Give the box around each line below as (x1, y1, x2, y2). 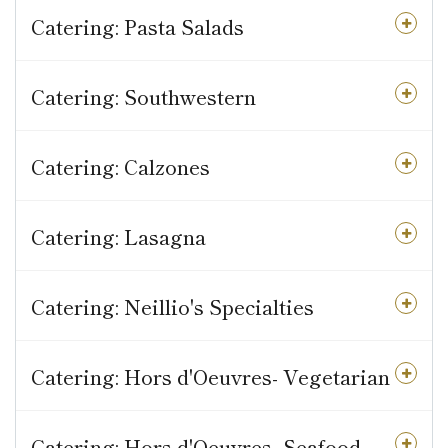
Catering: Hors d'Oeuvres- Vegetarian (31, 362, 390, 392)
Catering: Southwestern (31, 82, 256, 112)
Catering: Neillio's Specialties (31, 292, 314, 322)
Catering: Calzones (31, 152, 210, 182)
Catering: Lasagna (31, 222, 206, 252)
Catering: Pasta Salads (31, 12, 244, 42)
